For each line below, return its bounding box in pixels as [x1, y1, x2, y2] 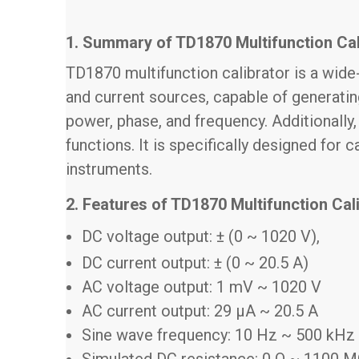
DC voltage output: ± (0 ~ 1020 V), [82, 226, 320, 246]
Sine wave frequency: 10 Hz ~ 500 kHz [82, 325, 355, 345]
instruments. [66, 159, 152, 179]
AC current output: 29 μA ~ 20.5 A [82, 301, 318, 321]
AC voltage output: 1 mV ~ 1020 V [82, 276, 321, 296]
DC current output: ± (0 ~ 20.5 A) [82, 252, 309, 272]
